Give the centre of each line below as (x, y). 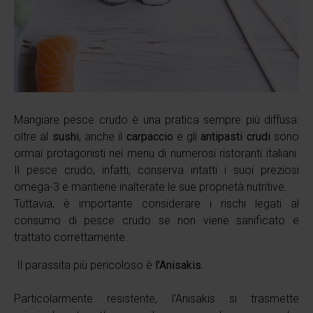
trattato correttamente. (74, 237)
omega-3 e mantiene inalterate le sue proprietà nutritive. (152, 187)
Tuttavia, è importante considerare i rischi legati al (156, 203)
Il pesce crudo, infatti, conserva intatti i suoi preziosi (156, 170)
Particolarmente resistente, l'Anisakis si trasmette (156, 298)
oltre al (33, 136)
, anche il (102, 136)
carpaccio (151, 136)
